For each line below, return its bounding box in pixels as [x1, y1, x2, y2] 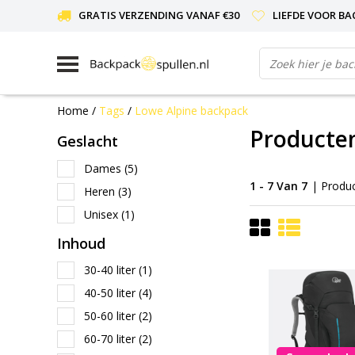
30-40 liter [84, 262, 139, 277]
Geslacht [57, 132, 118, 151]
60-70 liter [84, 331, 139, 346]
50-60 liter [84, 308, 139, 323]
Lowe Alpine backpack [135, 102, 248, 118]
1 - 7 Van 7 [250, 177, 307, 193]
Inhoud [57, 233, 105, 253]
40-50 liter [84, 285, 139, 300]
